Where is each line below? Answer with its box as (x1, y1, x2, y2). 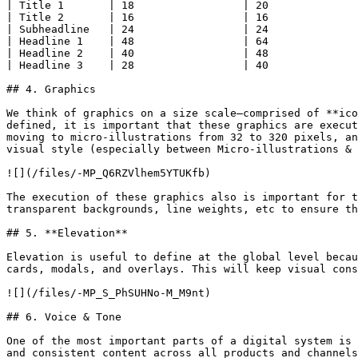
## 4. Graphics (6, 83, 96, 95)
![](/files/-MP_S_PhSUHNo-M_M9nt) (6, 287, 211, 299)
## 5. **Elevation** (6, 227, 128, 239)
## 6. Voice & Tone (6, 311, 121, 323)
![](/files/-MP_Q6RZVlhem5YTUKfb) (6, 167, 211, 179)
